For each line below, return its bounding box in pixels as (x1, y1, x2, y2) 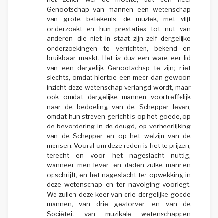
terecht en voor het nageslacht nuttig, (47, 151, 191, 159)
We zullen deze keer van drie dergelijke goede (47, 190, 191, 198)
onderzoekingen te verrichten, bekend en (47, 44, 191, 52)
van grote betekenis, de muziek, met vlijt (47, 15, 191, 23)
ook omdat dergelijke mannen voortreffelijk (47, 92, 191, 101)
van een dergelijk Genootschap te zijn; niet (47, 63, 191, 72)
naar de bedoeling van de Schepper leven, (47, 102, 191, 110)
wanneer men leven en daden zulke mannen (47, 161, 191, 169)
